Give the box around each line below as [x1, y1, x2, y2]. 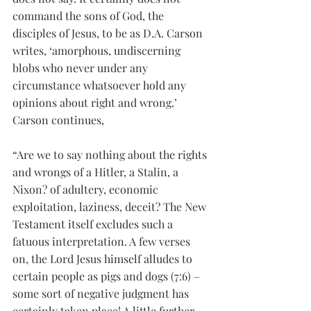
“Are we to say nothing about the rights [12, 147, 210, 162]
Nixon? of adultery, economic [12, 182, 161, 196]
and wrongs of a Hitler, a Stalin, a [12, 165, 181, 179]
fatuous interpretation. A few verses [12, 234, 193, 249]
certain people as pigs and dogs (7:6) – [12, 269, 203, 283]
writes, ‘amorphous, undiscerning [12, 43, 183, 58]
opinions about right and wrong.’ [12, 95, 180, 110]
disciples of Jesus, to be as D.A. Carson [12, 26, 205, 40]
